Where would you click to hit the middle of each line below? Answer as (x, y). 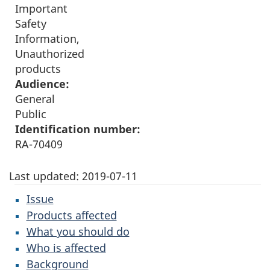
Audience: (42, 84)
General (35, 99)
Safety (31, 24)
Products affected (71, 215)
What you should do (78, 231)
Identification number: (78, 129)
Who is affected (66, 248)
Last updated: (46, 176)
